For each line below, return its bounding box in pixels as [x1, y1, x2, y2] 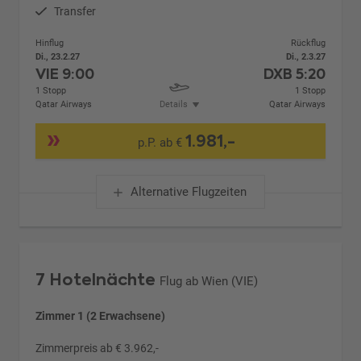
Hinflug [35, 37, 64, 48]
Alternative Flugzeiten [130, 184, 247, 199]
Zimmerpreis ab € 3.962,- [35, 341, 160, 355]
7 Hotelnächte [35, 268, 156, 291]
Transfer [54, 4, 97, 18]
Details [159, 98, 188, 110]
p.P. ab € [137, 135, 185, 150]
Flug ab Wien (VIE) [160, 273, 259, 288]
